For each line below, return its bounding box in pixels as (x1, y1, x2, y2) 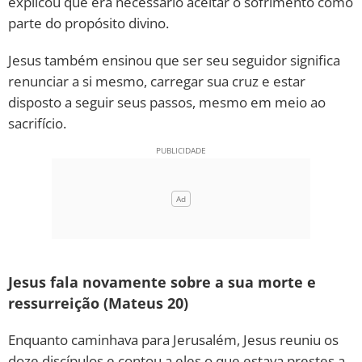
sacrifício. (8, 114, 66, 133)
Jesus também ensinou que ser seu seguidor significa (8, 51, 340, 69)
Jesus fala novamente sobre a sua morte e (8, 272, 316, 292)
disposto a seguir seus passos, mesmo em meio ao (8, 93, 326, 112)
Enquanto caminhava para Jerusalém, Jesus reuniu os (8, 330, 339, 349)
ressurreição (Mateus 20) (8, 293, 188, 313)
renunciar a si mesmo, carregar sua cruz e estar (8, 72, 305, 90)
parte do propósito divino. (8, 14, 169, 32)
